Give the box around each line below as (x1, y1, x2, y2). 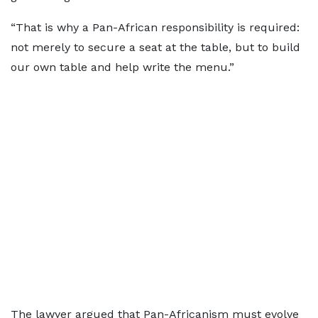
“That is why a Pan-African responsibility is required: (11, 21, 300, 34)
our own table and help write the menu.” (11, 60, 234, 74)
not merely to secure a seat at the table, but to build (11, 40, 300, 54)
